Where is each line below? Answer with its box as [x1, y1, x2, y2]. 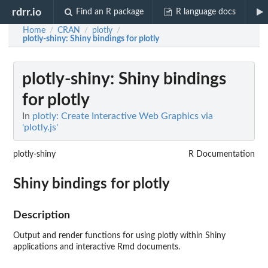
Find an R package [76, 8, 144, 16]
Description [13, 210, 70, 220]
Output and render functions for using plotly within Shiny [13, 232, 226, 240]
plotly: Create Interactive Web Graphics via [32, 111, 213, 121]
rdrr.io [12, 7, 42, 17]
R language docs [175, 8, 236, 16]
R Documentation [188, 150, 255, 159]
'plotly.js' [22, 123, 58, 132]
